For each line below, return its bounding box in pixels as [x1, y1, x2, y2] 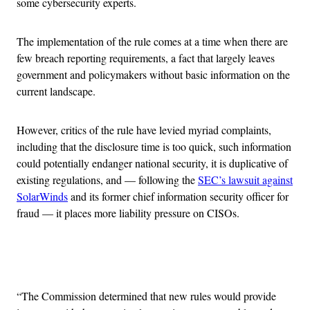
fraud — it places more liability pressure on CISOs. [17, 205, 239, 220]
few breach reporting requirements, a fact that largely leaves [17, 50, 275, 65]
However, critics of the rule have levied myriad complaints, [17, 122, 271, 137]
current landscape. [17, 83, 95, 98]
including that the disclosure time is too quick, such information [17, 138, 291, 154]
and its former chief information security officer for [68, 188, 289, 203]
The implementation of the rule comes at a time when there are [17, 33, 288, 48]
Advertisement [154, 254, 217, 269]
